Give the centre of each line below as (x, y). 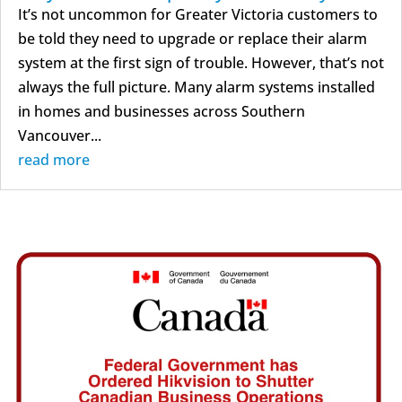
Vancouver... (60, 136)
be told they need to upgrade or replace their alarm (192, 39)
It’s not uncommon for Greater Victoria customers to (198, 15)
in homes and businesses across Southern (162, 112)
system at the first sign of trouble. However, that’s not (201, 63)
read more (54, 160)
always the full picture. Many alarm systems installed (197, 87)
